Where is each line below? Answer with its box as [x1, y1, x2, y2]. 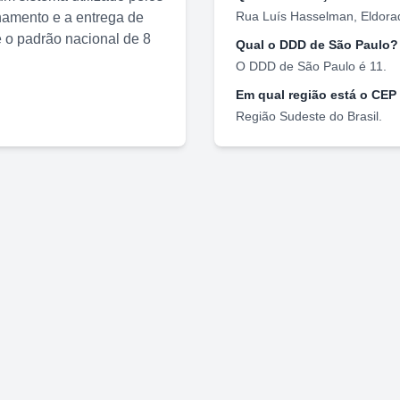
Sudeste [279, 108, 326, 123]
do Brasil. [326, 108, 382, 123]
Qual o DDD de [236, 37, 329, 52]
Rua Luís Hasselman [236, 8, 354, 23]
